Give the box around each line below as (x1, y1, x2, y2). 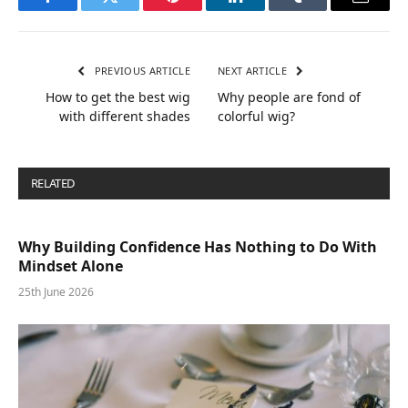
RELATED (31, 175, 76, 192)
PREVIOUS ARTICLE (91, 64, 190, 78)
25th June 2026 (18, 284, 94, 301)
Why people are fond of (218, 88, 361, 107)
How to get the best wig (46, 88, 190, 107)
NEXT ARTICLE (218, 64, 291, 78)
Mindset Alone (18, 256, 123, 277)
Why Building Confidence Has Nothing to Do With (18, 237, 377, 258)
